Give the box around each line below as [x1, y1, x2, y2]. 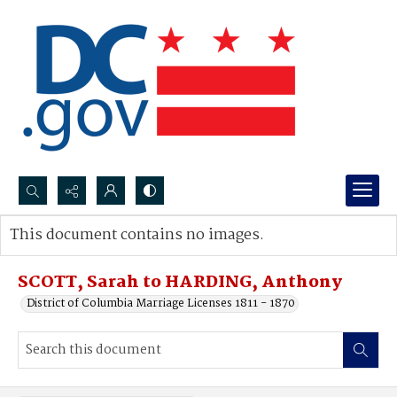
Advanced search [27, 244, 119, 262]
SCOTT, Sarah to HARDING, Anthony [18, 269, 342, 296]
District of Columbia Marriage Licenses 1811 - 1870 [27, 294, 295, 313]
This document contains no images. [10, 223, 264, 247]
